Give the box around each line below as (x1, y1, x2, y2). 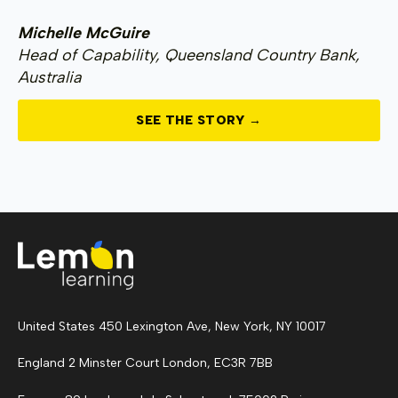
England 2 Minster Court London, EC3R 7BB (18, 355, 273, 371)
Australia (18, 67, 82, 87)
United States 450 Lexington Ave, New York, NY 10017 (18, 318, 326, 334)
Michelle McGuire (18, 22, 149, 43)
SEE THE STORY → (136, 113, 262, 129)
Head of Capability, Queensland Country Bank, (18, 44, 360, 65)
